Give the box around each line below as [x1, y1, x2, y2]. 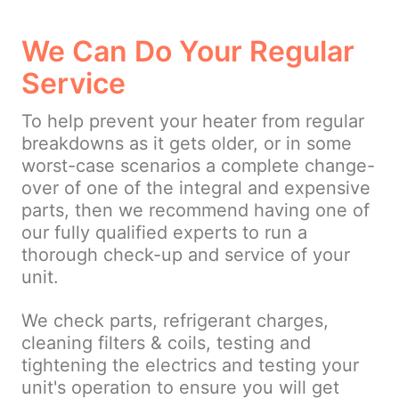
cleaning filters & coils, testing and [21, 332, 311, 354]
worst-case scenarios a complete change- [21, 155, 375, 177]
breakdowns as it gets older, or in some [21, 133, 352, 155]
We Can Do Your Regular [21, 34, 354, 69]
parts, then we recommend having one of [21, 199, 370, 222]
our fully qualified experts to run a [21, 222, 307, 244]
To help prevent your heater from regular [21, 110, 364, 133]
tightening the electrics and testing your [21, 354, 359, 377]
